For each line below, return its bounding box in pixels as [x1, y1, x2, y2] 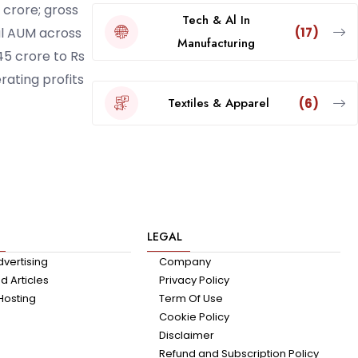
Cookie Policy [158, 309, 229, 325]
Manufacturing [177, 34, 256, 53]
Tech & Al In [182, 11, 251, 30]
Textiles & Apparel [167, 93, 269, 112]
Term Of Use [158, 291, 223, 307]
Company [158, 254, 211, 270]
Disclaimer [158, 328, 214, 344]
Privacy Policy [158, 272, 229, 288]
